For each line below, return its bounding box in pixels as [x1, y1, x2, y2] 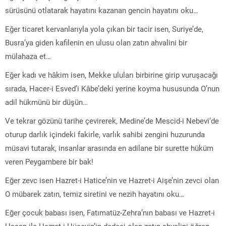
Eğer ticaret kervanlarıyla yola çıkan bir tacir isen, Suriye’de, [5, 23, 203, 34]
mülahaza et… [5, 50, 51, 61]
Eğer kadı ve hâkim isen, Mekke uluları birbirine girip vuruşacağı [5, 69, 218, 80]
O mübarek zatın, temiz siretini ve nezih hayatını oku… [5, 188, 184, 199]
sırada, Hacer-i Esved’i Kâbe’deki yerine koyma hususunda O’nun [5, 83, 219, 93]
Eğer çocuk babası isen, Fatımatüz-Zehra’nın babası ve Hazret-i [5, 207, 215, 217]
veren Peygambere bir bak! [5, 156, 93, 166]
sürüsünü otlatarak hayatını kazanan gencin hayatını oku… [5, 5, 198, 15]
